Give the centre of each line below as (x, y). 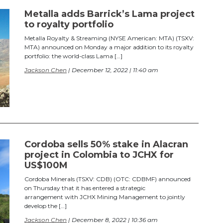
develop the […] (46, 206)
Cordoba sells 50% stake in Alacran (106, 144)
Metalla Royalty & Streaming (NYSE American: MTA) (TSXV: (109, 38)
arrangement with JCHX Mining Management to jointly (105, 197)
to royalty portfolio (69, 25)
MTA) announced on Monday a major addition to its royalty (109, 47)
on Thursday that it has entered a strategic (85, 188)
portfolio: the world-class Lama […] (73, 56)
